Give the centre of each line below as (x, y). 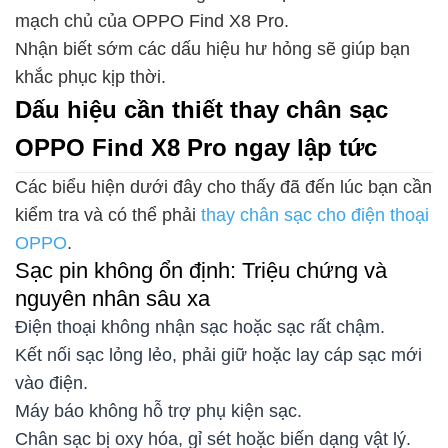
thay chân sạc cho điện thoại (315, 214)
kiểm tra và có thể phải (108, 214)
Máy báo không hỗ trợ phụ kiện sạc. (158, 410)
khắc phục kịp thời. (90, 77)
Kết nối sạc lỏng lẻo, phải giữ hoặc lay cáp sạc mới (218, 354)
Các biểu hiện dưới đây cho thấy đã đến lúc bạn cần (223, 186)
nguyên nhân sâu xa (112, 298)
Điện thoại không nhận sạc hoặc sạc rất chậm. (200, 326)
